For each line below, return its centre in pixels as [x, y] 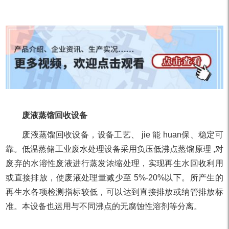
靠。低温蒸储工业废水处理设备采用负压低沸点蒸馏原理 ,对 [114, 149]
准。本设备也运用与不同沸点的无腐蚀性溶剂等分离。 [104, 206]
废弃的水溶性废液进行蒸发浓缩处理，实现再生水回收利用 [114, 163]
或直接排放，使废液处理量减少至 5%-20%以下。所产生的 [114, 177]
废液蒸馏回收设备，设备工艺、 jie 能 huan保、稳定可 [123, 134]
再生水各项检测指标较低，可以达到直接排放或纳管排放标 [114, 192]
